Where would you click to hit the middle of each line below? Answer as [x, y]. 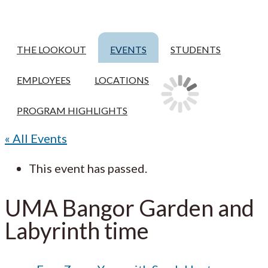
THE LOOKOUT [51, 49]
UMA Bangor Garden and [130, 207]
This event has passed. [88, 168]
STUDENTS [196, 49]
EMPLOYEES [44, 80]
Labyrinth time [77, 230]
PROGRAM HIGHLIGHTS [72, 110]
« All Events [36, 138]
